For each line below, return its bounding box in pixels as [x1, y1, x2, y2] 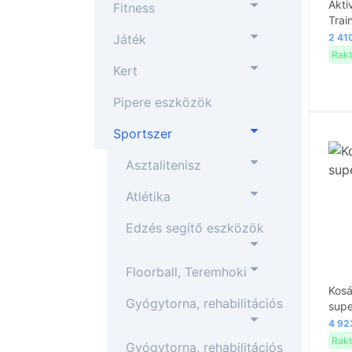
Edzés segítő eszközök [126, 220, 264, 236]
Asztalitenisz [126, 157, 201, 173]
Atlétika [126, 189, 170, 204]
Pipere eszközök [113, 94, 212, 110]
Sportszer [113, 126, 172, 141]
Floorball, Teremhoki [126, 264, 247, 280]
